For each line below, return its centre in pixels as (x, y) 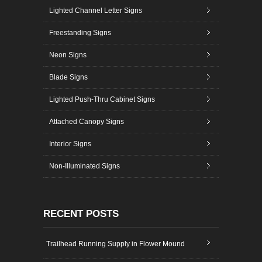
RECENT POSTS (81, 214)
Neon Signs (68, 55)
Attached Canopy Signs (87, 122)
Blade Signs (68, 77)
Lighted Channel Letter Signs (96, 11)
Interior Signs (70, 144)
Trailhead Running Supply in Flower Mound (116, 244)
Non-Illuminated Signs (85, 166)
